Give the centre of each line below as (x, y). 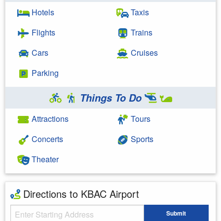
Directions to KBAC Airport (80, 193)
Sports (141, 139)
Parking (44, 73)
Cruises (143, 52)
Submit (176, 213)
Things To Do (110, 97)
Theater (44, 159)
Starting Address (36, 210)
